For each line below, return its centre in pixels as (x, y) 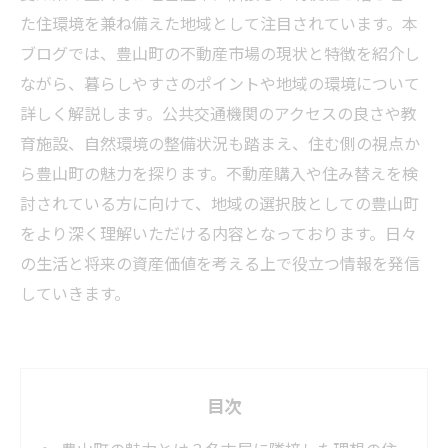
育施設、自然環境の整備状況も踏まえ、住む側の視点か (220, 143)
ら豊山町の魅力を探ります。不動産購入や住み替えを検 (219, 173)
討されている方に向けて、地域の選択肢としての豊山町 (219, 203)
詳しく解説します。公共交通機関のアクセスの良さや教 (218, 113)
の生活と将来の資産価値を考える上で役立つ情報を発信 (220, 263)
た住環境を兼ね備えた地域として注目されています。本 (219, 23)
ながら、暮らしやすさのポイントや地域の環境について (220, 83)
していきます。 (75, 293)
